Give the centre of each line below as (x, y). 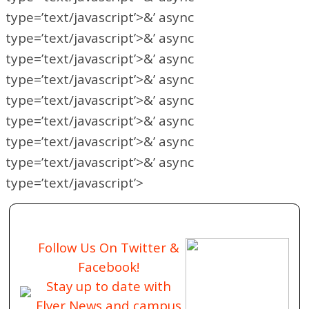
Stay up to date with (108, 286)
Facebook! (108, 266)
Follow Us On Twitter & (108, 247)
